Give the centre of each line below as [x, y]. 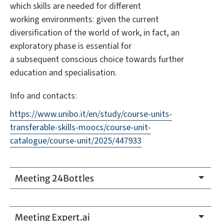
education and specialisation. [63, 73]
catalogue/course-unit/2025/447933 [76, 141]
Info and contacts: [43, 96]
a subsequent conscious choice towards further [97, 59]
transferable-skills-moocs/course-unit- [80, 127]
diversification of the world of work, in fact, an [95, 33]
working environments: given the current [84, 19]
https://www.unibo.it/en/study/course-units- [91, 114]
